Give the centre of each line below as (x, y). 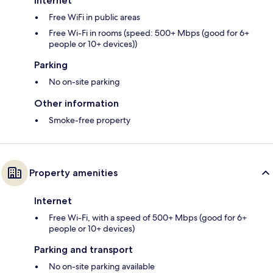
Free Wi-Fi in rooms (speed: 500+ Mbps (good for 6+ (149, 33)
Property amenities (73, 173)
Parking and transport (83, 250)
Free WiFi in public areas (94, 17)
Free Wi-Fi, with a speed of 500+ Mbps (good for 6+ (148, 218)
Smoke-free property (90, 120)
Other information (76, 104)
